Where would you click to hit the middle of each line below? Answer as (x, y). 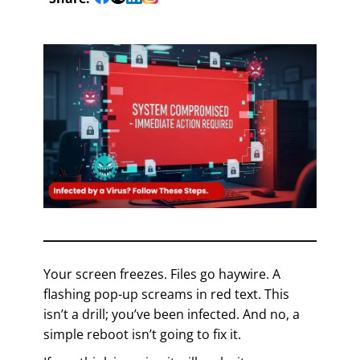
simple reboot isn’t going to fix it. (142, 334)
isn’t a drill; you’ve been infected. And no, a (172, 314)
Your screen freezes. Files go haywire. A (162, 274)
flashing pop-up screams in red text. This (166, 294)
